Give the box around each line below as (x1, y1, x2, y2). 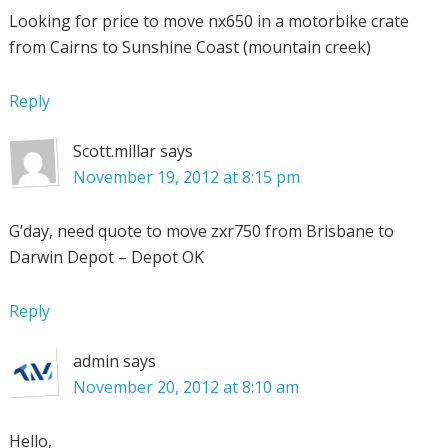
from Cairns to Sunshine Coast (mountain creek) (8, 35, 371, 58)
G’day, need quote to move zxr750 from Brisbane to (8, 219, 394, 242)
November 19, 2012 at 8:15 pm (72, 165, 300, 188)
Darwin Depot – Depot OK (8, 245, 204, 268)
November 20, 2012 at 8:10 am (72, 375, 299, 398)
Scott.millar (72, 139, 156, 162)
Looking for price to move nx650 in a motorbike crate (8, 9, 409, 32)
